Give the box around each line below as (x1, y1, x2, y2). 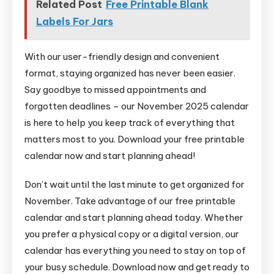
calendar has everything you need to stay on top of (24, 245, 246, 257)
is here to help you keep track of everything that (24, 117, 235, 129)
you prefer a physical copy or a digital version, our (24, 228, 239, 240)
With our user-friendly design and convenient (24, 51, 220, 63)
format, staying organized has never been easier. (24, 67, 235, 80)
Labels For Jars (36, 15, 113, 28)
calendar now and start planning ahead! (24, 150, 195, 162)
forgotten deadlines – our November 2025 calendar (24, 100, 249, 113)
